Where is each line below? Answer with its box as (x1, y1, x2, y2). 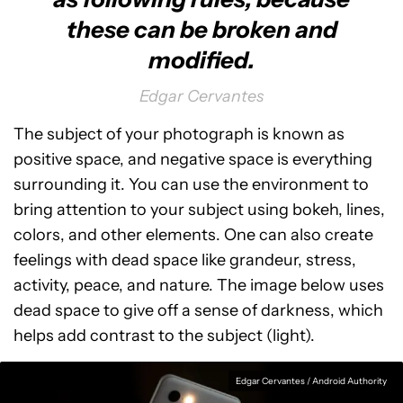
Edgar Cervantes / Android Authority (236, 374, 387, 387)
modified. (148, 45, 255, 75)
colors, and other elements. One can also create (13, 224, 373, 245)
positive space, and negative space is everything (13, 148, 372, 169)
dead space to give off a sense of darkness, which (13, 300, 383, 320)
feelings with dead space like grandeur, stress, (13, 249, 356, 270)
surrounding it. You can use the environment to (13, 174, 369, 194)
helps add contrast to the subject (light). (13, 325, 315, 345)
